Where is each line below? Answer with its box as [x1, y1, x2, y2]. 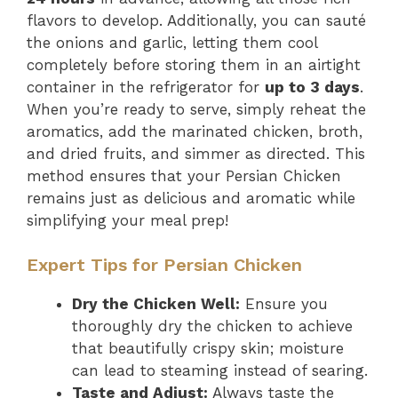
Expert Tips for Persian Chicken [27, 254, 302, 275]
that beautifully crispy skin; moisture [72, 339, 344, 357]
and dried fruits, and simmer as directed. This [27, 144, 365, 163]
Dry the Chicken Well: [72, 295, 240, 313]
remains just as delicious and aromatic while [27, 188, 355, 207]
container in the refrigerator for [27, 77, 265, 96]
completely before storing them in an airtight [27, 55, 361, 74]
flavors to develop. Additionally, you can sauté [27, 11, 366, 29]
